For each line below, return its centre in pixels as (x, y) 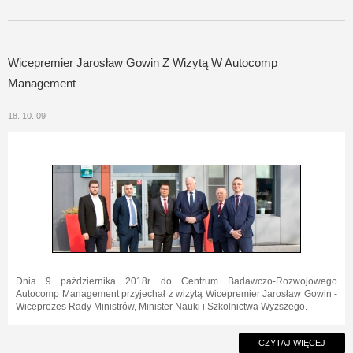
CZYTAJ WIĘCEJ (292, 343)
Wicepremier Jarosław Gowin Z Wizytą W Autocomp (143, 63)
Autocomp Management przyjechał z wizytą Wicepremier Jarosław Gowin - (176, 294)
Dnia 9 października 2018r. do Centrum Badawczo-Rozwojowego (176, 281)
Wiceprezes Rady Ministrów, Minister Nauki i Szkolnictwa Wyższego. (162, 307)
